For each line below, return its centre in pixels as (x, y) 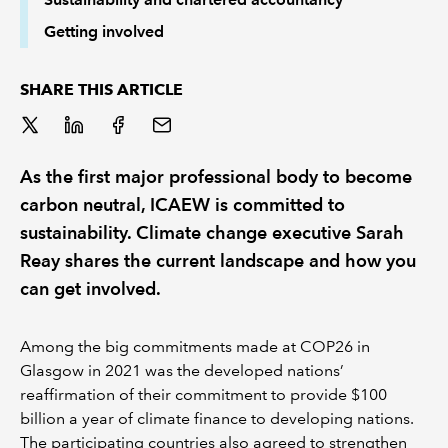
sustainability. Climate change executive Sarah (212, 232)
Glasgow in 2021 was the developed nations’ (182, 370)
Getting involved (104, 31)
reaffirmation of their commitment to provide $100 (203, 394)
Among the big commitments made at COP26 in (195, 346)
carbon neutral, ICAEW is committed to (182, 204)
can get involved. (90, 288)
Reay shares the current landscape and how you (218, 260)
